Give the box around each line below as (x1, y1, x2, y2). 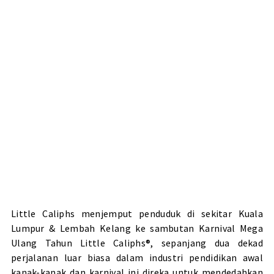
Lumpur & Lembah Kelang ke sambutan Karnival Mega (10, 221, 264, 234)
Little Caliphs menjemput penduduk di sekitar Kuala (10, 207, 264, 220)
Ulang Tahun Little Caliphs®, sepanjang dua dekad (10, 236, 264, 249)
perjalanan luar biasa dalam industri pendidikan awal (10, 251, 264, 264)
